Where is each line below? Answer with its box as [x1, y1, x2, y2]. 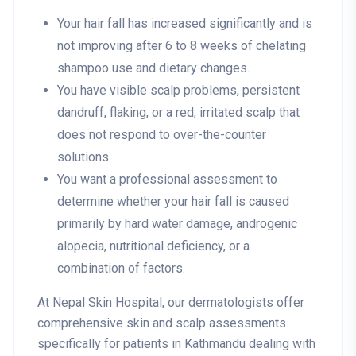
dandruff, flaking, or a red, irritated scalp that [57, 105, 300, 121]
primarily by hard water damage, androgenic [57, 216, 297, 232]
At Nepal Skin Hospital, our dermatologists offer [37, 295, 304, 311]
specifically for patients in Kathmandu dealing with [37, 336, 315, 352]
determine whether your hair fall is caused [57, 194, 289, 210]
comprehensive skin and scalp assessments [37, 315, 286, 331]
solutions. [57, 149, 111, 165]
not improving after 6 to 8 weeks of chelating [57, 38, 306, 54]
